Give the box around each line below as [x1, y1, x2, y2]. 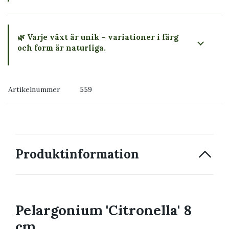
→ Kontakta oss [17, 94, 77, 103]
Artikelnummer [8, 84, 60, 94]
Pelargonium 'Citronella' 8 [15, 201, 192, 219]
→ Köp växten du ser [17, 69, 97, 79]
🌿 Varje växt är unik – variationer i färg [17, 32, 178, 42]
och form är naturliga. [17, 42, 106, 53]
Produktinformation [15, 146, 139, 163]
